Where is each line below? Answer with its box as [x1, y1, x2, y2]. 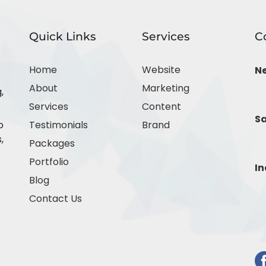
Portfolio [29, 155, 69, 169]
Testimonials [29, 118, 88, 132]
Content [142, 100, 181, 113]
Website [142, 63, 180, 77]
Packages [29, 137, 75, 150]
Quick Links [29, 29, 96, 43]
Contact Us [29, 192, 82, 205]
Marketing [142, 81, 189, 95]
